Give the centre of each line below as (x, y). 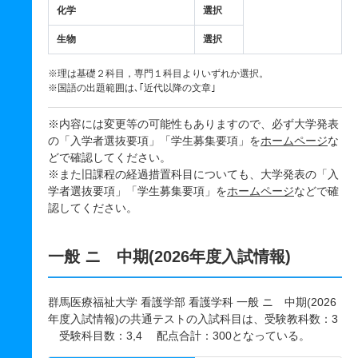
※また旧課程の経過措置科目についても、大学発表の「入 (193, 174)
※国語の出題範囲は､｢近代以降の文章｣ (132, 88)
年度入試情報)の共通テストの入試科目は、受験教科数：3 (193, 319)
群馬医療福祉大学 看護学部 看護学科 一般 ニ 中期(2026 (192, 302)
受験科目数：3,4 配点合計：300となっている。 (179, 336)
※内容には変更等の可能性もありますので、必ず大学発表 (193, 124)
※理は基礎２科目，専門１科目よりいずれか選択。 (158, 74)
